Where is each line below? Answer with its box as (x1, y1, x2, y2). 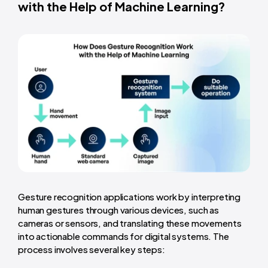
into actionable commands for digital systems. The (18, 230, 229, 242)
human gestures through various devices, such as (18, 203, 219, 215)
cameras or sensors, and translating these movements (18, 217, 242, 229)
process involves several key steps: (18, 243, 165, 255)
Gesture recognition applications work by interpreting (18, 190, 241, 202)
